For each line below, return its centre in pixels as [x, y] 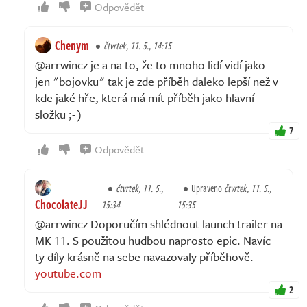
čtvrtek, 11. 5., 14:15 [137, 45]
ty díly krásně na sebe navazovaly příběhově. [144, 256]
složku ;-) [59, 114]
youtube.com [68, 273]
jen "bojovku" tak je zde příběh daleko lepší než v [157, 81]
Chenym [72, 45]
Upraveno [208, 188]
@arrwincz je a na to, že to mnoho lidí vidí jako [150, 64]
